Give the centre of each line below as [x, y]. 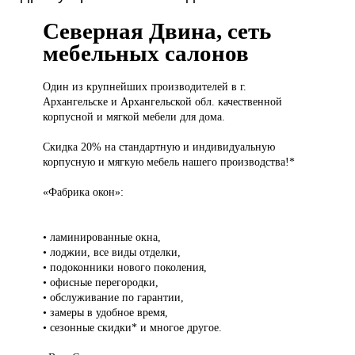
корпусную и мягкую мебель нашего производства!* [169, 162]
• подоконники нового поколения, [125, 267]
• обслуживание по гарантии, [114, 298]
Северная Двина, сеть [157, 31]
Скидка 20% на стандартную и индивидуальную [159, 147]
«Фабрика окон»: [84, 192]
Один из [65, 87]
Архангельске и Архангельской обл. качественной [163, 102]
